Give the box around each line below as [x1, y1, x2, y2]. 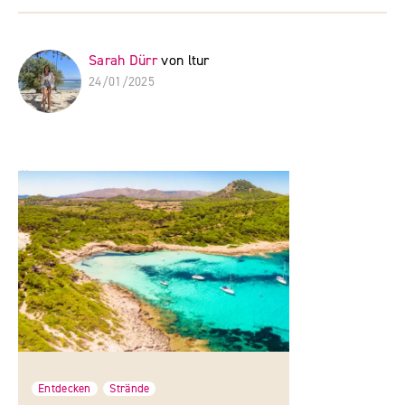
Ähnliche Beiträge [18, 168, 189, 197]
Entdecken [38, 381, 91, 396]
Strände [109, 381, 150, 396]
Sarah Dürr [89, 51, 162, 70]
